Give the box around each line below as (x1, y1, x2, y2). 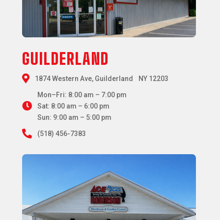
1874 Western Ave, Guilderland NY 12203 (34, 74, 168, 82)
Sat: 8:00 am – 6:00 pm (37, 102, 110, 110)
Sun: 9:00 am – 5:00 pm (37, 113, 111, 121)
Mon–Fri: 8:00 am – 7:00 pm (37, 90, 127, 99)
